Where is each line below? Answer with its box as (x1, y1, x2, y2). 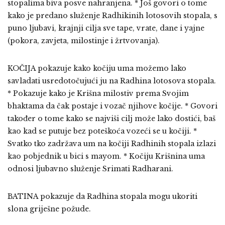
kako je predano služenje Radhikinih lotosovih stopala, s (8, 11, 217, 20)
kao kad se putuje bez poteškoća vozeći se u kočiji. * (8, 126, 197, 136)
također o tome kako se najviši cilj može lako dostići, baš (8, 114, 215, 123)
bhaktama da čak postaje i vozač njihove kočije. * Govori (8, 101, 217, 110)
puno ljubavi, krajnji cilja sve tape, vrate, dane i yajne (8, 23, 204, 33)
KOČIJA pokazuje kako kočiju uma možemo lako (8, 63, 186, 73)
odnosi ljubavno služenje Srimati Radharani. (8, 164, 173, 173)
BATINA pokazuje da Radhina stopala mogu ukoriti (8, 191, 197, 201)
